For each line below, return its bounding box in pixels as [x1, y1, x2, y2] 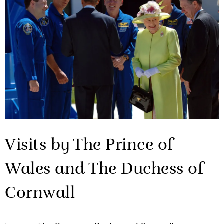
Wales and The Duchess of [5, 162, 204, 178]
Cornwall [5, 186, 75, 202]
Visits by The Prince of [5, 138, 174, 154]
